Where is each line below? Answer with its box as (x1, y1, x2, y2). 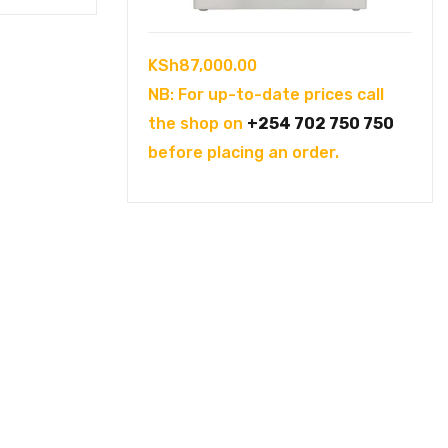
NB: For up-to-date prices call (148, 84, 384, 104)
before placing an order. (148, 142, 339, 162)
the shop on (148, 113, 247, 133)
